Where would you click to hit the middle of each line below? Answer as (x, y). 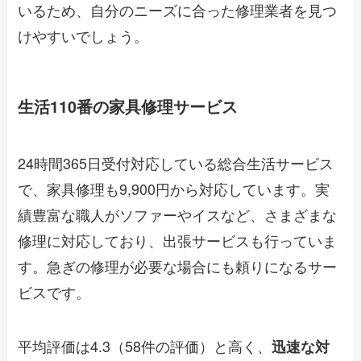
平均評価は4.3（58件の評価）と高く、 (145, 346)
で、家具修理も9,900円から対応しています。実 (174, 188)
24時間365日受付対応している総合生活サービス (176, 162)
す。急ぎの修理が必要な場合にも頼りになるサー (178, 266)
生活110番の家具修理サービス (128, 107)
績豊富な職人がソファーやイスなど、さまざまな (178, 214)
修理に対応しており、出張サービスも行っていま (178, 240)
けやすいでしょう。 (83, 35)
